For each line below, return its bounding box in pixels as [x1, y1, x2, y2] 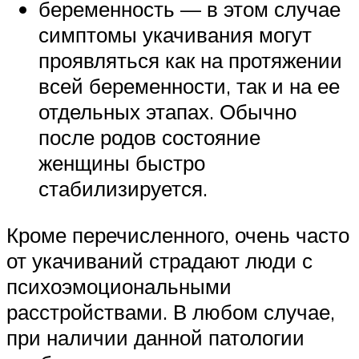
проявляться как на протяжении [38, 47, 342, 74]
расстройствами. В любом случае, [6, 298, 335, 325]
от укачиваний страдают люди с [6, 247, 313, 273]
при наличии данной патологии [6, 324, 305, 350]
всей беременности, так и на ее [38, 73, 340, 99]
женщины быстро [38, 150, 205, 176]
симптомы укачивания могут [38, 22, 312, 48]
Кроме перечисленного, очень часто [6, 221, 349, 248]
